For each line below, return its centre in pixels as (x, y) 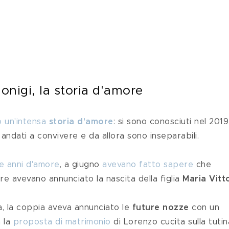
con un (205, 208)
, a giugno (81, 165)
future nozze (161, 208)
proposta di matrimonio (62, 222)
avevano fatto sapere (148, 165)
